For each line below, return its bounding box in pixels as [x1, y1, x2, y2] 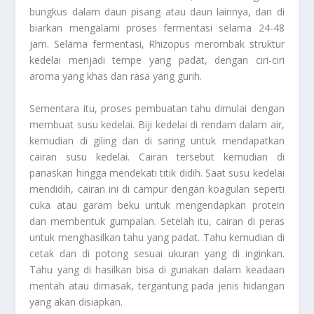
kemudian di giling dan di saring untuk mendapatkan [29, 133, 285, 147]
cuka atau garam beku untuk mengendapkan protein [29, 198, 285, 212]
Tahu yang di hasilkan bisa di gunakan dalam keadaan [29, 262, 285, 276]
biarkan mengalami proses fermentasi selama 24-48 [29, 21, 285, 35]
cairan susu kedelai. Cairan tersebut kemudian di [29, 149, 285, 163]
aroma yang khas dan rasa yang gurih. [29, 69, 203, 83]
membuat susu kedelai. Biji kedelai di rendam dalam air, [29, 117, 285, 131]
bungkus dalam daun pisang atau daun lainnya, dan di [29, 5, 285, 19]
